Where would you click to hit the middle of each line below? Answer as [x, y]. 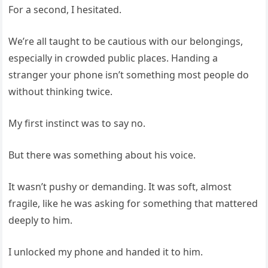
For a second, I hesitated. [65, 10]
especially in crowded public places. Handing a [113, 58]
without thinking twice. [61, 92]
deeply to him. [41, 220]
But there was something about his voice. [102, 155]
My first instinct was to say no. [77, 123]
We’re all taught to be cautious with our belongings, [126, 41]
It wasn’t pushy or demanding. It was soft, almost [120, 187]
